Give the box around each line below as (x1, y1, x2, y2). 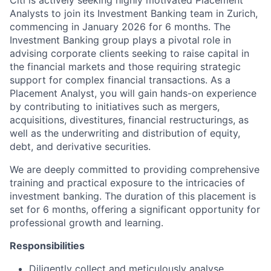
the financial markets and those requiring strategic (10, 60, 241, 73)
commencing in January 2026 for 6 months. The (10, 21, 230, 33)
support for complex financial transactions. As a (10, 74, 230, 86)
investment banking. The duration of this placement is (10, 190, 256, 202)
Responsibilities (10, 240, 85, 252)
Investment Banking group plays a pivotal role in (10, 34, 231, 46)
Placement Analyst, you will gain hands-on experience (10, 87, 256, 99)
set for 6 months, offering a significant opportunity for (10, 203, 260, 215)
